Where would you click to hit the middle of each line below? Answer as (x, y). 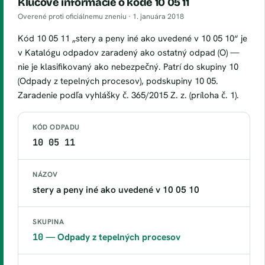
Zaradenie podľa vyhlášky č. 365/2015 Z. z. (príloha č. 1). (128, 95)
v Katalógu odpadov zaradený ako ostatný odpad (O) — (129, 53)
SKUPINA (49, 222)
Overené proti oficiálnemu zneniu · (75, 16)
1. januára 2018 (158, 16)
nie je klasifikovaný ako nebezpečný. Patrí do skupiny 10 (128, 67)
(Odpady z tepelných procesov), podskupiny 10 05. (118, 81)
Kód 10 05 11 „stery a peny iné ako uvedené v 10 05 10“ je (132, 38)
